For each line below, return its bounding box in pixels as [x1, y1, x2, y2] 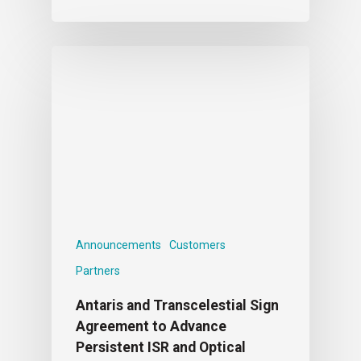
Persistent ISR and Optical [76, 338, 246, 355]
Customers [169, 238, 226, 251]
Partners [76, 263, 120, 277]
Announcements [76, 238, 161, 251]
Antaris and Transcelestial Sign [76, 297, 279, 313]
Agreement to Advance [76, 317, 226, 334]
